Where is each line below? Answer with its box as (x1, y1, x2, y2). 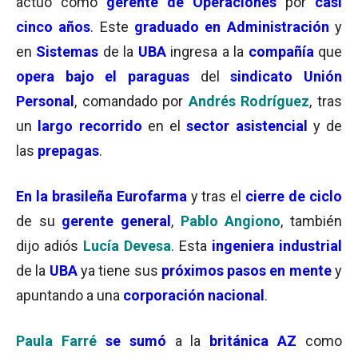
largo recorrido (38, 117, 142, 134)
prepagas (38, 142, 99, 159)
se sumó (96, 332, 175, 349)
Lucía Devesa (83, 237, 171, 254)
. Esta (171, 237, 212, 254)
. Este (90, 18, 135, 35)
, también (280, 213, 343, 229)
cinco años (16, 18, 91, 35)
